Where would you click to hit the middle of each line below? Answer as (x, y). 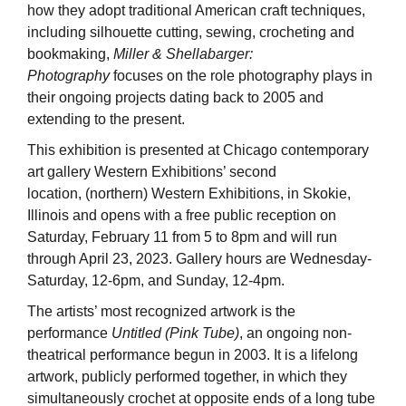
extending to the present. (108, 119)
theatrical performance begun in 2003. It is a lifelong (193, 354)
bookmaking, (70, 53)
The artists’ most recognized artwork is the (161, 311)
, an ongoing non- (295, 333)
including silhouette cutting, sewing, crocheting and (191, 32)
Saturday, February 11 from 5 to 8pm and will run (182, 237)
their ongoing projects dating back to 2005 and (175, 97)
